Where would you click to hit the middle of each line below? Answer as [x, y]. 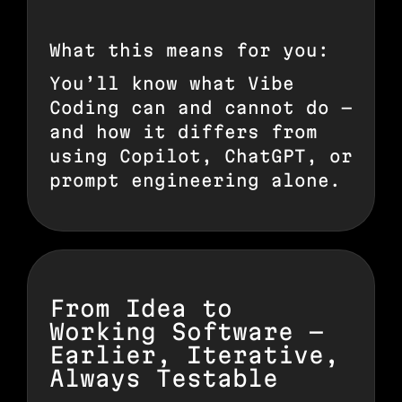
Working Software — [187, 331]
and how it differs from [184, 131]
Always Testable [164, 378]
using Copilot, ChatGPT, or [201, 156]
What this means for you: [189, 50]
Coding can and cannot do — [201, 107]
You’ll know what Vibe [172, 83]
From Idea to [141, 308]
